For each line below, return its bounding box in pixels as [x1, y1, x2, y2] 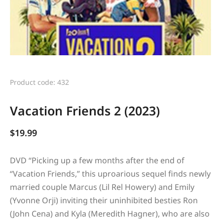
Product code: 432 [10, 77, 69, 87]
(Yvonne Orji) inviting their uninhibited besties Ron [10, 194, 198, 206]
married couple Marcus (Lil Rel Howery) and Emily [10, 181, 194, 192]
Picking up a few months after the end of [32, 154, 184, 166]
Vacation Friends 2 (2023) [10, 102, 160, 119]
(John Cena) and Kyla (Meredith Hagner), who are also [10, 208, 210, 219]
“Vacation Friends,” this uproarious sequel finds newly [10, 168, 211, 179]
